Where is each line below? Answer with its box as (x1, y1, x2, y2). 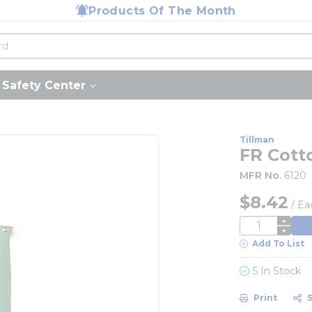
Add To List (252, 238, 305, 249)
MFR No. (240, 169, 282, 182)
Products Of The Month (88, 3, 236, 17)
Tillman (240, 134, 275, 145)
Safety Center (2, 78, 86, 92)
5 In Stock (253, 265, 302, 277)
